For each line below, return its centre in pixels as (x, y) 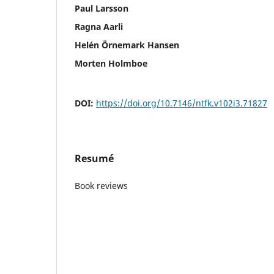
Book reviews (101, 185)
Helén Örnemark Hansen (127, 45)
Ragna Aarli (99, 26)
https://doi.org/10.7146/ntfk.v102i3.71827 (182, 103)
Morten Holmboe (111, 63)
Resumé (94, 158)
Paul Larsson (102, 8)
